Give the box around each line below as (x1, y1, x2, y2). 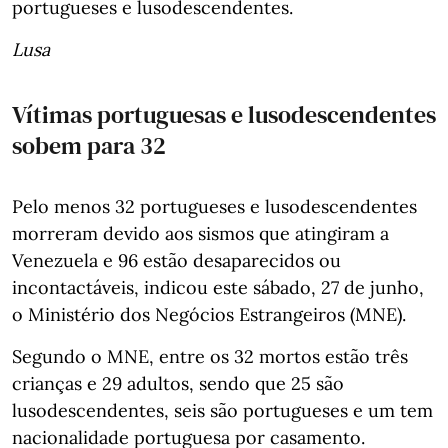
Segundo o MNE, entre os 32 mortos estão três (12, 344, 408, 368)
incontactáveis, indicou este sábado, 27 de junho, (12, 275, 424, 299)
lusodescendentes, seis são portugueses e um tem (12, 398, 433, 422)
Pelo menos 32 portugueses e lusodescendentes (12, 194, 417, 218)
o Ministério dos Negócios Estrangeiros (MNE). (12, 302, 406, 326)
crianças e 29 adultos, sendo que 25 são (12, 371, 344, 395)
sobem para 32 (12, 128, 166, 162)
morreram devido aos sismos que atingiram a (12, 221, 389, 245)
